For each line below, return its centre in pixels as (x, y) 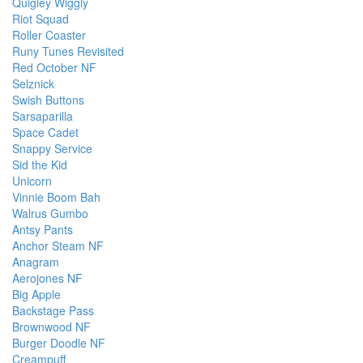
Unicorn (32, 181)
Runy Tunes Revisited (68, 51)
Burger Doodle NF (59, 343)
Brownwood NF (51, 327)
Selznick (33, 84)
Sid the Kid (40, 165)
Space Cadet (45, 132)
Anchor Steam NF (58, 246)
